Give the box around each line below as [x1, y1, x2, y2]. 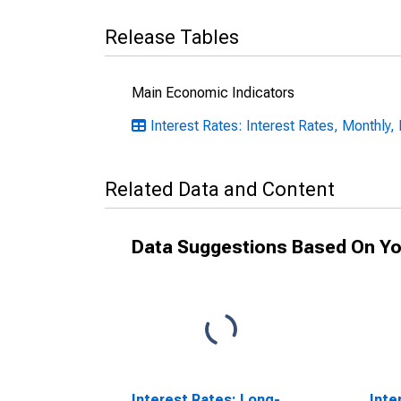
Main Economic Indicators [132, 84, 294, 101]
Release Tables [105, 26, 239, 48]
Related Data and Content [105, 178, 335, 200]
